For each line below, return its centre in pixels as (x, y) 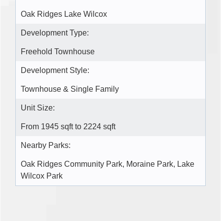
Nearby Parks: (46, 146)
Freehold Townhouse (58, 52)
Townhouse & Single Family (70, 89)
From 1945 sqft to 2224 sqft (68, 127)
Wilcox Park (42, 176)
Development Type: (55, 33)
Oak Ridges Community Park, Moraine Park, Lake (108, 164)
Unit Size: (38, 108)
